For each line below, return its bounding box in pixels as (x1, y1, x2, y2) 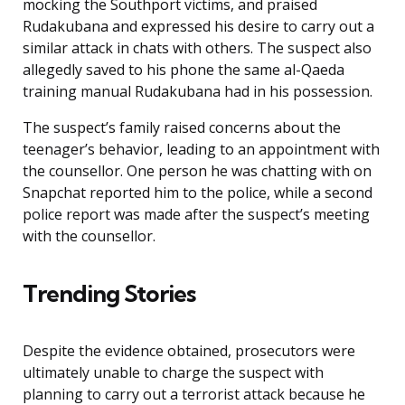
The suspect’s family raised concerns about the (23, 118, 341, 138)
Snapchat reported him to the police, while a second (23, 183, 372, 203)
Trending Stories (23, 278, 195, 309)
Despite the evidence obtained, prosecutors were (23, 341, 355, 362)
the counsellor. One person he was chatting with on (23, 161, 372, 182)
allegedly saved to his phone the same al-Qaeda (23, 60, 344, 80)
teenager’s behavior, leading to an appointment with (23, 139, 380, 160)
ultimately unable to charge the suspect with (23, 363, 324, 383)
